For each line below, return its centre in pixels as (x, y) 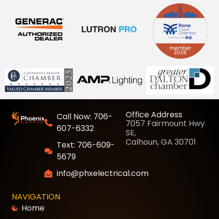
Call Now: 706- (84, 117)
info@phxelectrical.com (102, 174)
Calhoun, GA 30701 (161, 142)
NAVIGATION (36, 197)
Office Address (154, 115)
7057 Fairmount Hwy (165, 124)
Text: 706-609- (86, 145)
